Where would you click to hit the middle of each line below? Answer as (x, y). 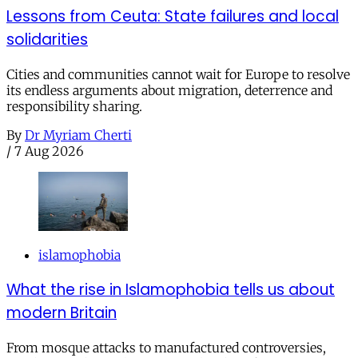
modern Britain (62, 312)
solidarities (47, 40)
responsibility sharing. (74, 106)
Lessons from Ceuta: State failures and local (173, 16)
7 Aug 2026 (49, 151)
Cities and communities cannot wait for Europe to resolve (178, 74)
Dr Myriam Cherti (78, 135)
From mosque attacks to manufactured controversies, (166, 347)
